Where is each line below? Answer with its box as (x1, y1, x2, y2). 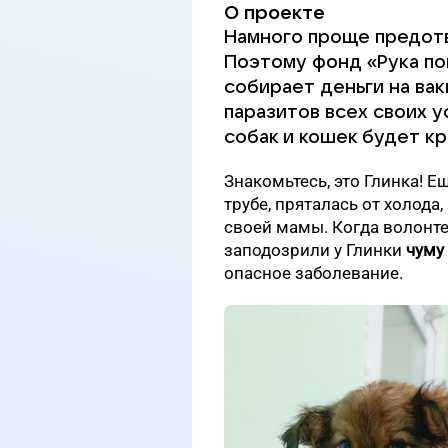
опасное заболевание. (224, 263, 403, 283)
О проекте (224, 3, 325, 23)
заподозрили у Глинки (224, 240, 406, 260)
